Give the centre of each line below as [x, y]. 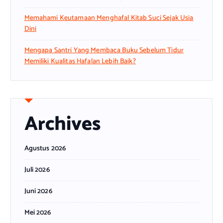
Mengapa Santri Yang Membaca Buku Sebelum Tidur [104, 50]
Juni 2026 [38, 191]
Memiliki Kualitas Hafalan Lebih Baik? [80, 61]
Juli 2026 [37, 170]
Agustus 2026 [45, 148]
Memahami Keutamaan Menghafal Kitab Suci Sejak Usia [109, 18]
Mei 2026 [38, 213]
